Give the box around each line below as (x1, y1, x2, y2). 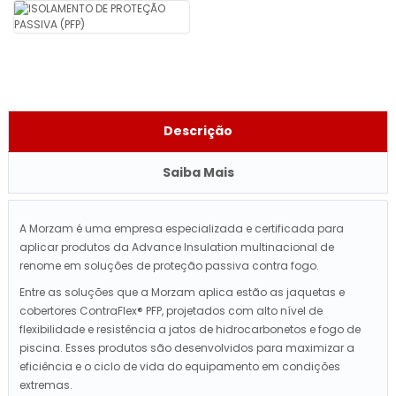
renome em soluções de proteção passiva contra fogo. (19, 258, 319, 274)
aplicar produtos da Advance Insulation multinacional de (19, 240, 334, 255)
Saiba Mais (162, 164, 234, 182)
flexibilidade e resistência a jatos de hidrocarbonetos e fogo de (19, 322, 361, 338)
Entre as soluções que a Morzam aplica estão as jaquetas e (19, 285, 345, 301)
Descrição (164, 122, 232, 141)
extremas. (19, 377, 72, 393)
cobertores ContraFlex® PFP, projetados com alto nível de (19, 303, 323, 319)
